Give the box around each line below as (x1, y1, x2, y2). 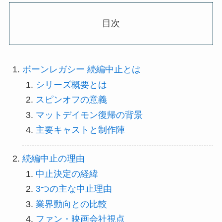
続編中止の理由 (22, 154, 85, 164)
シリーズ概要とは (35, 79, 107, 90)
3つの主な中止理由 (35, 184, 112, 194)
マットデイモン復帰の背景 (35, 110, 143, 120)
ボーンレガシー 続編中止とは (22, 64, 141, 75)
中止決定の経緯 (35, 168, 98, 179)
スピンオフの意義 (35, 95, 107, 105)
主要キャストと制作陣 (35, 125, 125, 135)
